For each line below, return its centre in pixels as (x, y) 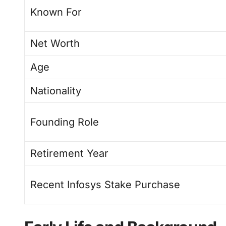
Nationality (56, 91)
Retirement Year (70, 153)
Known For (56, 12)
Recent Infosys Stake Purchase (105, 185)
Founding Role (65, 122)
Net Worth (55, 43)
